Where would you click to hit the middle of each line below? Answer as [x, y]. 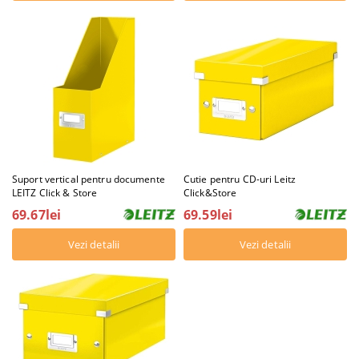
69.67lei [37, 215]
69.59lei [208, 215]
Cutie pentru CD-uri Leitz [240, 179]
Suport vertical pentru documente [89, 179]
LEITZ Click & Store [55, 193]
